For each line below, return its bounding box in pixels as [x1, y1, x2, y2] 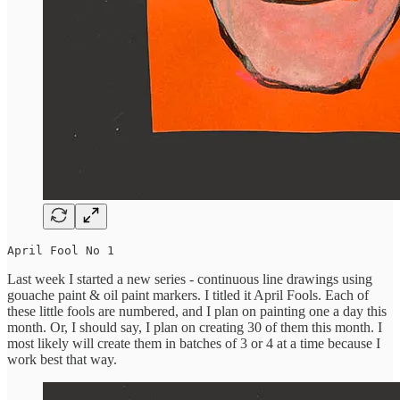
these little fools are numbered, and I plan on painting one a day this [7, 303, 387, 319]
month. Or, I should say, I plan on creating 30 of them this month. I [7, 319, 382, 335]
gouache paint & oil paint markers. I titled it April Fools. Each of [7, 287, 369, 303]
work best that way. [7, 351, 117, 367]
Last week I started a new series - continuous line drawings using [7, 271, 372, 287]
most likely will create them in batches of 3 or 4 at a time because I [7, 335, 380, 351]
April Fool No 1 [7, 243, 114, 257]
